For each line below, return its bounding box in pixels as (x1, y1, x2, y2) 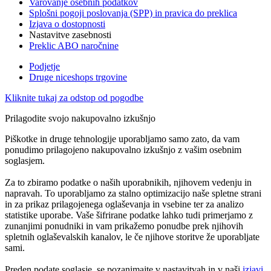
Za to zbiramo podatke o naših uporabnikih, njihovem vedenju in (5, 177, 252, 188)
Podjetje (29, 60, 60, 71)
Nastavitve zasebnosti (29, 29, 111, 40)
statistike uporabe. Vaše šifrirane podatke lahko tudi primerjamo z (5, 209, 253, 220)
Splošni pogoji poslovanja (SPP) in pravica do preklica (29, 7, 237, 18)
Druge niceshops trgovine (29, 71, 127, 82)
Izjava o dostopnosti (29, 18, 105, 29)
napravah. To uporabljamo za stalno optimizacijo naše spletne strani (5, 188, 261, 198)
